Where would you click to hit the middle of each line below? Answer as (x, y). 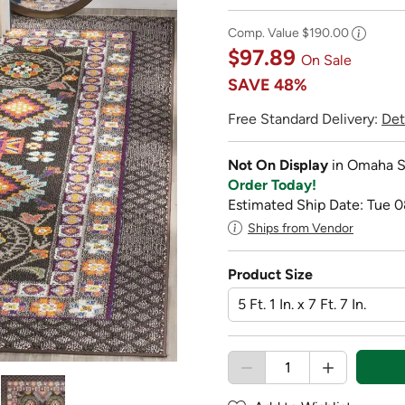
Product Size (270, 274)
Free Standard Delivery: (305, 118)
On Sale (326, 60)
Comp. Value (265, 33)
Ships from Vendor (301, 228)
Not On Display (280, 165)
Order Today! (272, 184)
